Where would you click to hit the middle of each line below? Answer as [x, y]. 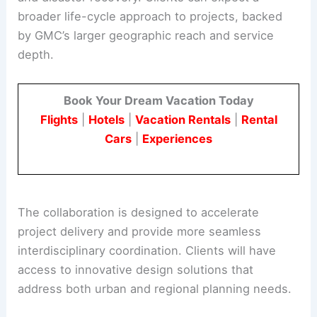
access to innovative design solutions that [136, 269]
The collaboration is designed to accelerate [139, 212]
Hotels [106, 119]
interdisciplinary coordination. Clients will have [147, 250]
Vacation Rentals [183, 119]
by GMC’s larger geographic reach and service [146, 36]
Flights [59, 119]
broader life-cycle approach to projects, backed [150, 17]
